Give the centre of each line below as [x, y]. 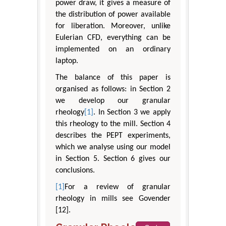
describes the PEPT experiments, [113, 136]
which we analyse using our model [113, 148]
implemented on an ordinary [113, 50]
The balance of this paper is [113, 78]
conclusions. [75, 171]
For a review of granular [118, 187]
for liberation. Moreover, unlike [113, 26]
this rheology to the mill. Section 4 [113, 124]
